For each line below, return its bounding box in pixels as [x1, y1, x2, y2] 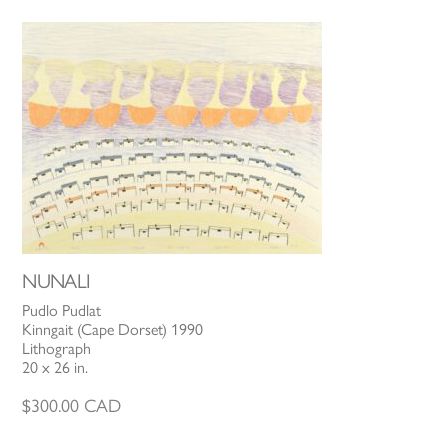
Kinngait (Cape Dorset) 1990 [22, 320, 204, 340]
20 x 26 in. [22, 358, 89, 378]
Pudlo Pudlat [22, 301, 102, 321]
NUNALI [22, 269, 91, 294]
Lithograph [22, 339, 92, 359]
